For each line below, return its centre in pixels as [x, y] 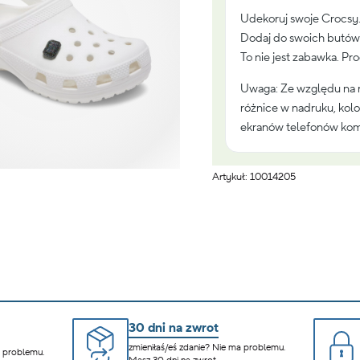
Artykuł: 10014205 [254, 176]
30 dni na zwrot [174, 327]
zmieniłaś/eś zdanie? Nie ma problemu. [207, 347]
